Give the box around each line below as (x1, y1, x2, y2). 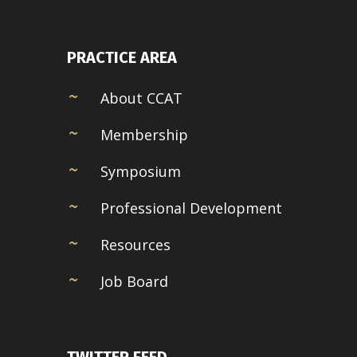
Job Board (100, 272, 168, 292)
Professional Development (100, 198, 282, 218)
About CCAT (100, 88, 182, 108)
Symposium (100, 162, 181, 182)
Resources (100, 235, 171, 255)
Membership (100, 125, 188, 145)
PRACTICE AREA (67, 48, 177, 68)
